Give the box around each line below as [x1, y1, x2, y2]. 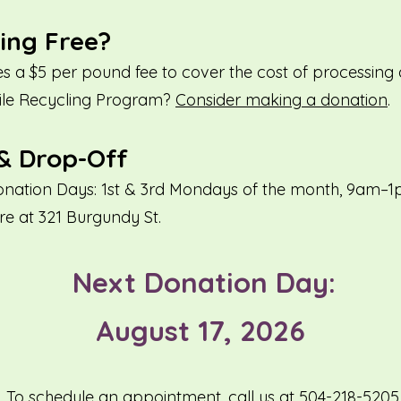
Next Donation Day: [64, 265, 336, 300]
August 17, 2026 [95, 313, 305, 348]
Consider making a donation [175, 90, 388, 110]
